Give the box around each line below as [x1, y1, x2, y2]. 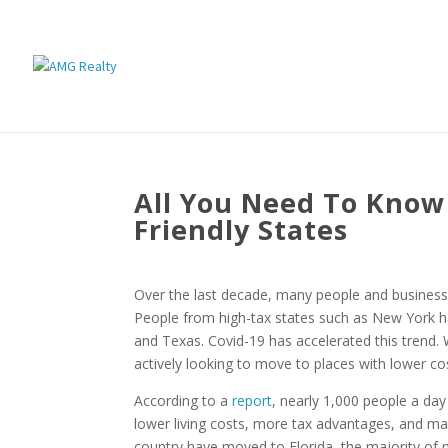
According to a [134, 391, 233, 410]
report [232, 391, 273, 410]
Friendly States [134, 211, 349, 248]
